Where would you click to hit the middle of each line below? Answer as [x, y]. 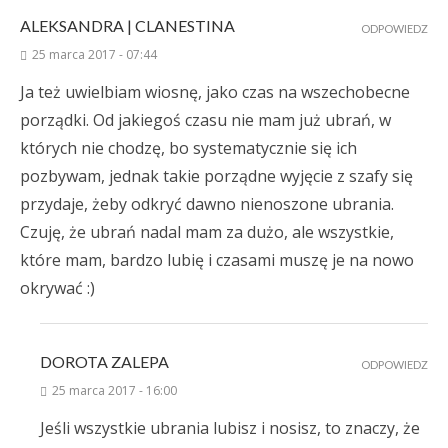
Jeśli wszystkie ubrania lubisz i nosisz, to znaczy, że [230, 428]
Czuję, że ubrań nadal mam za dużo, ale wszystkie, [207, 232]
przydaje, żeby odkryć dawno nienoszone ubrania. [207, 204]
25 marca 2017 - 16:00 [114, 391]
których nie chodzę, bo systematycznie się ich [188, 148]
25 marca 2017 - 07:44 [94, 55]
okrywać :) [57, 288]
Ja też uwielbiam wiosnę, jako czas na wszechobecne [215, 92]
